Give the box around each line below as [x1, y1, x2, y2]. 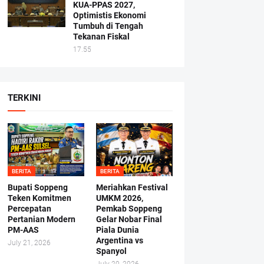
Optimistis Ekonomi [72, 11, 146, 20]
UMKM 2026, [95, 193, 143, 203]
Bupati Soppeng [7, 183, 68, 192]
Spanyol [95, 246, 127, 256]
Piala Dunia [95, 225, 139, 235]
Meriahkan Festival [95, 183, 168, 192]
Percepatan [7, 204, 51, 213]
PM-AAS [7, 225, 39, 235]
